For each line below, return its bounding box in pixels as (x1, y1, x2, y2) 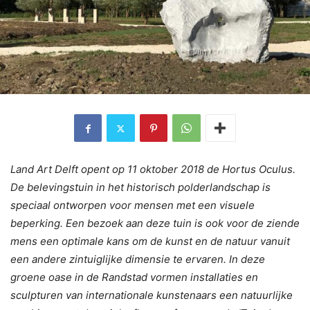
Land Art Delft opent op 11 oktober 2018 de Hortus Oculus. (10, 163, 295, 176)
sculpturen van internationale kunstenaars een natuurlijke (10, 289, 293, 302)
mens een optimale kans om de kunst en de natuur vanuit (10, 235, 290, 248)
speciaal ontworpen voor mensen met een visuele (10, 199, 255, 212)
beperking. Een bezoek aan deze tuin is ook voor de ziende (10, 217, 300, 230)
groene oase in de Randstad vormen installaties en (10, 271, 258, 284)
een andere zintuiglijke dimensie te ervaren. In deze (10, 253, 265, 266)
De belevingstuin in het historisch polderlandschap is (10, 181, 271, 194)
